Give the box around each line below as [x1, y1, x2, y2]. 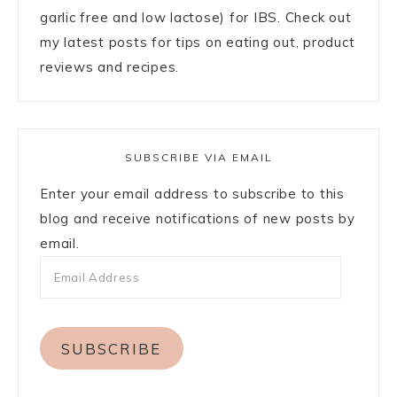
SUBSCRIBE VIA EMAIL [124, 151, 273, 165]
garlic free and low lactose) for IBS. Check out [40, 9, 352, 27]
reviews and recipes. [40, 58, 179, 76]
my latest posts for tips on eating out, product [40, 34, 355, 51]
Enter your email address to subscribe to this [40, 185, 345, 203]
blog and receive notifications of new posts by [40, 210, 355, 228]
